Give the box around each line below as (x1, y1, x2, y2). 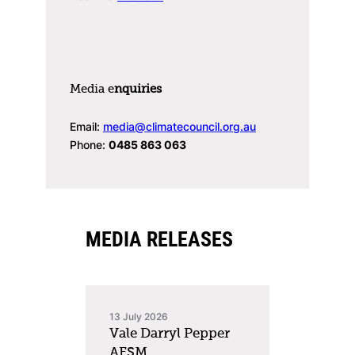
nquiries (114, 84, 162, 96)
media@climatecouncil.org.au (103, 119, 256, 133)
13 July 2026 (109, 311, 168, 323)
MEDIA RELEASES (86, 227, 233, 251)
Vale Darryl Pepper (109, 327, 230, 342)
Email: (70, 119, 103, 133)
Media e (70, 84, 114, 96)
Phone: (70, 137, 109, 151)
